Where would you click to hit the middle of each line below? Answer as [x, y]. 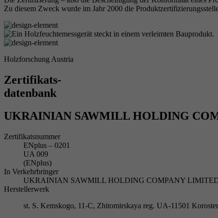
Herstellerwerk [27, 189]
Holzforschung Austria [39, 59]
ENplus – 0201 [47, 145]
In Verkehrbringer [31, 171]
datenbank [30, 93]
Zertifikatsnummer [32, 136]
